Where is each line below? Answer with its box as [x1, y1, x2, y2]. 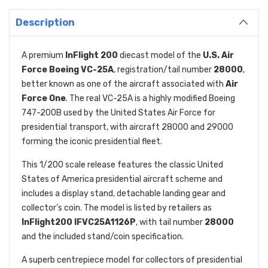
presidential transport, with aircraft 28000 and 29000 [22, 121, 233, 132]
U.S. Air [203, 50, 234, 60]
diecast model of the [118, 50, 203, 60]
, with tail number [136, 217, 205, 227]
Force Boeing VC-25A [22, 64, 114, 75]
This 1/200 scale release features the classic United [22, 159, 223, 170]
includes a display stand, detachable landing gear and [22, 188, 226, 199]
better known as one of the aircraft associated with [22, 78, 226, 89]
